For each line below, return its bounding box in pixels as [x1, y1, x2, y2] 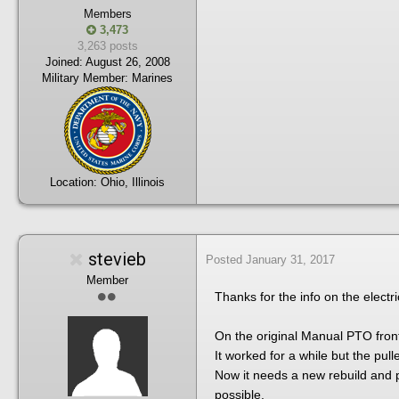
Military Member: [42, 70, 128, 85]
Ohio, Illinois [101, 175, 165, 189]
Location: [50, 175, 101, 189]
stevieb [87, 248, 146, 270]
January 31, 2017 [246, 252, 335, 266]
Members [83, 6, 132, 20]
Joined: [45, 54, 83, 69]
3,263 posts [77, 38, 138, 53]
